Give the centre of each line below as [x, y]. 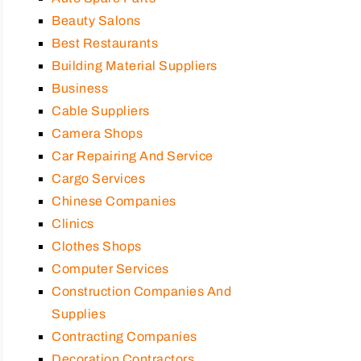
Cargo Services [98, 178]
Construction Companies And [141, 291]
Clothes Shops [97, 246]
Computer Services [110, 268]
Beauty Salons [96, 20]
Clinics [73, 223]
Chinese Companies [114, 201]
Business [80, 88]
